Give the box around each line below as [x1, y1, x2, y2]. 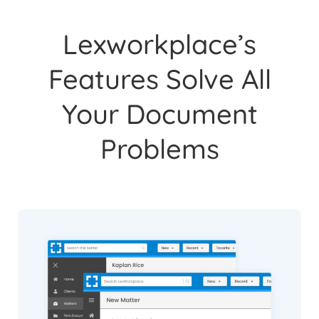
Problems [100, 131, 219, 166]
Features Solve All [48, 61, 271, 96]
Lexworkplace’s [63, 26, 256, 61]
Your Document [61, 96, 258, 131]
